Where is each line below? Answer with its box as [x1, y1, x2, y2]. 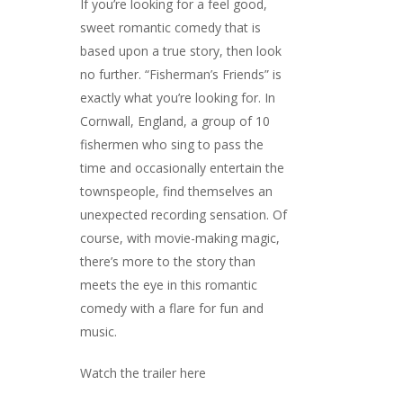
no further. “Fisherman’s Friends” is [80, 65, 282, 83]
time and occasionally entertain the [80, 158, 284, 176]
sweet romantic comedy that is [80, 18, 261, 36]
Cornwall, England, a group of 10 [80, 112, 270, 130]
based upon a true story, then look [80, 41, 282, 59]
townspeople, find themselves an [80, 182, 273, 200]
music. [80, 322, 117, 340]
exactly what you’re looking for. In [80, 88, 275, 106]
